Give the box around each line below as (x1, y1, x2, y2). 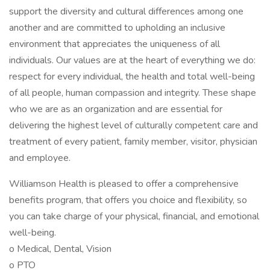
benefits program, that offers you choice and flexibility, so (9, 193, 247, 207)
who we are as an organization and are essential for (9, 102, 222, 116)
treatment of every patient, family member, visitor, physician (9, 135, 257, 148)
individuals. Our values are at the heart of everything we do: (9, 54, 256, 67)
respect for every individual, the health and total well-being (9, 70, 255, 83)
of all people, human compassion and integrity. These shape (9, 86, 256, 99)
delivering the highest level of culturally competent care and (9, 119, 258, 132)
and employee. (9, 151, 71, 165)
